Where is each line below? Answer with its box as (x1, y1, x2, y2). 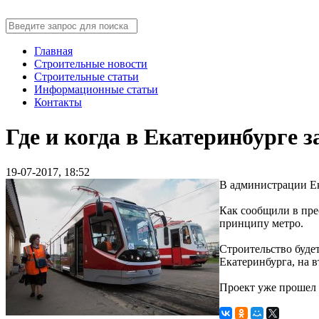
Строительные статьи (34, 70, 139, 83)
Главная (34, 45, 73, 57)
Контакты (34, 96, 82, 108)
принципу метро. (219, 216, 303, 229)
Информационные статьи (34, 83, 158, 95)
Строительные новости (34, 58, 147, 70)
